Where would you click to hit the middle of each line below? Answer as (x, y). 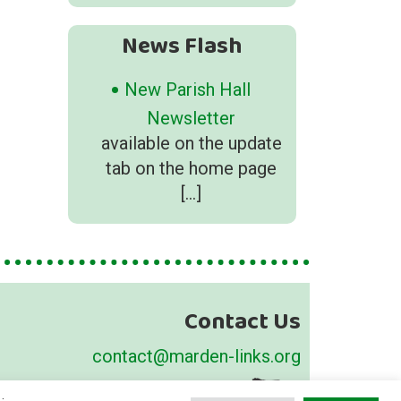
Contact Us (243, 322)
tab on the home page (191, 168)
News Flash (182, 47)
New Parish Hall (187, 90)
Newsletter (191, 118)
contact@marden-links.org (196, 356)
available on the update (191, 143)
